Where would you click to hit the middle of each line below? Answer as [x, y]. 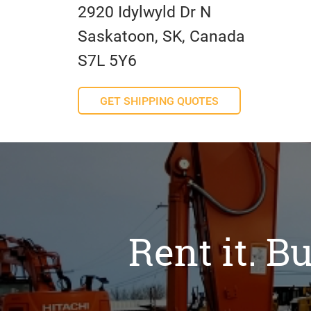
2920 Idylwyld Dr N [144, 12]
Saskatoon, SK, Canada [161, 36]
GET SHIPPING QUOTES [159, 101]
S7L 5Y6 [107, 61]
